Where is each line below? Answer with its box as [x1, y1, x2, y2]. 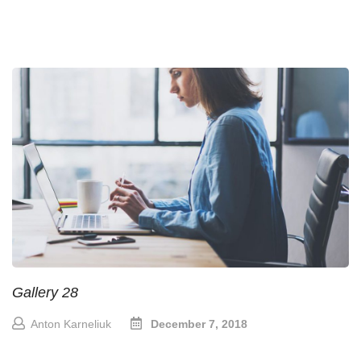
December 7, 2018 [151, 317, 247, 330]
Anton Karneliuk [31, 317, 111, 330]
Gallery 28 [12, 284, 78, 301]
